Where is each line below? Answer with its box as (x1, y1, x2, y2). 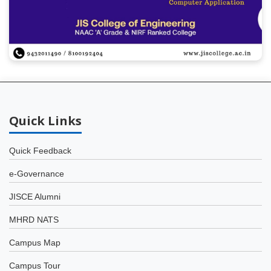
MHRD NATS (9, 215, 59, 224)
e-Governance (9, 169, 64, 178)
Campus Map (9, 238, 60, 247)
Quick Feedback (9, 146, 71, 155)
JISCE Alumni (9, 192, 60, 201)
